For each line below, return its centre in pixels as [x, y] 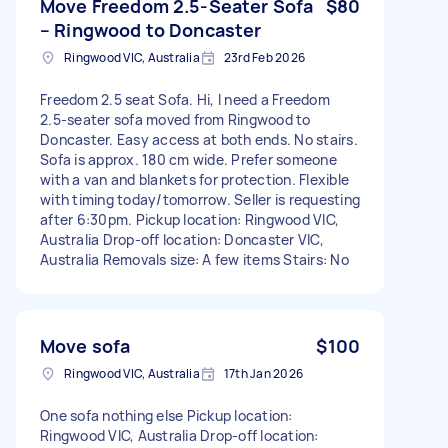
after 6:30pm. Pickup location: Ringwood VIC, [189, 219]
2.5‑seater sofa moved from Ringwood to [175, 119]
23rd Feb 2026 [264, 57]
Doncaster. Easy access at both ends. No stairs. [199, 139]
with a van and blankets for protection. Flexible [194, 179]
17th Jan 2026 [263, 373]
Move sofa [85, 345]
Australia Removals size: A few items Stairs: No [194, 259]
